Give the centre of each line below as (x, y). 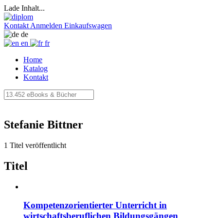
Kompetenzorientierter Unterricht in (95, 205)
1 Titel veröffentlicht (35, 145)
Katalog (36, 68)
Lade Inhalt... (24, 8)
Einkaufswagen (88, 26)
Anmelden (46, 26)
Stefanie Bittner (44, 124)
